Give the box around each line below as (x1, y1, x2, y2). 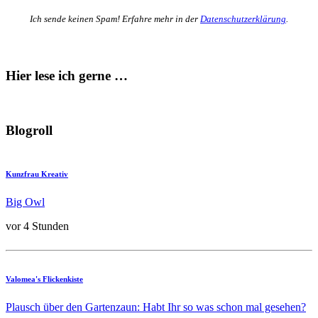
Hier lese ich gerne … (6, 67, 128, 83)
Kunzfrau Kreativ (6, 169, 68, 178)
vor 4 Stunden (6, 219, 69, 232)
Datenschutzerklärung (200, 13, 286, 25)
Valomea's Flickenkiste (6, 274, 83, 283)
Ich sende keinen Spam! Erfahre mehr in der (30, 13, 200, 25)
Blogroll (6, 123, 53, 138)
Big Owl (6, 195, 45, 208)
